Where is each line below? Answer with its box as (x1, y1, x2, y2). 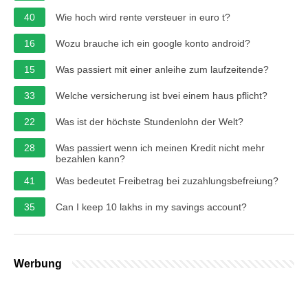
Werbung (14, 257, 62, 269)
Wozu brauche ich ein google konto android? (56, 37, 250, 49)
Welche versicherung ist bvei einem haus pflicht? (56, 89, 267, 101)
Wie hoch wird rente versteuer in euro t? (56, 11, 230, 23)
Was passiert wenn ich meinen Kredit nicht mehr (56, 142, 265, 153)
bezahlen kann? (56, 153, 125, 164)
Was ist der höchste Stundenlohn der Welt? (56, 115, 243, 127)
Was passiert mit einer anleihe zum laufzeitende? (56, 63, 269, 75)
